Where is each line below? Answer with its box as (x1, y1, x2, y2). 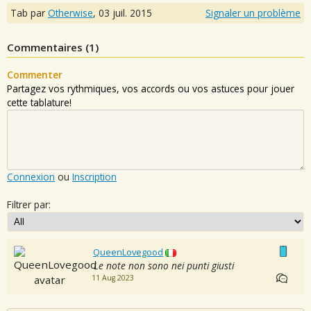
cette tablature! (7, 96, 72, 110)
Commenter (7, 68, 62, 82)
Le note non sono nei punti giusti (93, 259, 234, 273)
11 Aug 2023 (91, 273, 134, 283)
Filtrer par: (7, 198, 51, 212)
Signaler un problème (205, 6, 301, 20)
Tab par (10, 6, 48, 20)
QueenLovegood (93, 246, 164, 259)
